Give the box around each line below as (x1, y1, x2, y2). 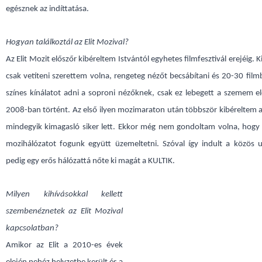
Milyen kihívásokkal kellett (6, 190, 123, 199)
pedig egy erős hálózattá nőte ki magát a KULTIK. (6, 157, 175, 166)
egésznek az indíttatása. (6, 5, 89, 13)
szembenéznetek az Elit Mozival (6, 207, 123, 216)
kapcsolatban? (6, 224, 58, 233)
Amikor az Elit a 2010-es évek (6, 241, 123, 250)
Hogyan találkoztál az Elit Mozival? (6, 38, 129, 47)
